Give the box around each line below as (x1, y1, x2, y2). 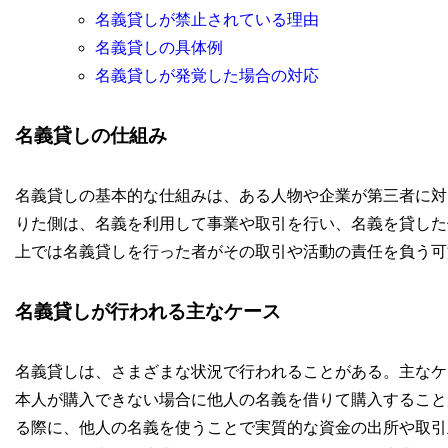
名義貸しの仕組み (14, 124, 167, 146)
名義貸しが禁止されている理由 (94, 11, 319, 29)
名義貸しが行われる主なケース (14, 301, 281, 323)
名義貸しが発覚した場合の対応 (94, 67, 319, 85)
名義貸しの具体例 (94, 39, 223, 57)
